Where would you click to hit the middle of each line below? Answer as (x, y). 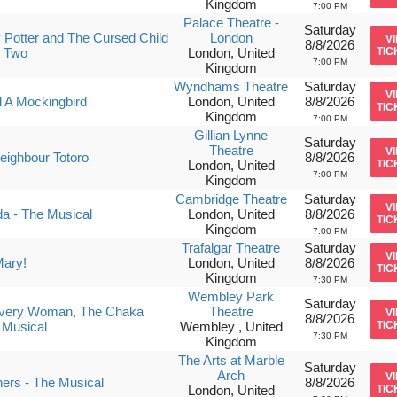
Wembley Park (231, 296)
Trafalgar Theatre (231, 248)
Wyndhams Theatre (231, 86)
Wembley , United (231, 327)
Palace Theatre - (231, 23)
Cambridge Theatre (231, 199)
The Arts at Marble (231, 360)
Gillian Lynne (231, 135)
